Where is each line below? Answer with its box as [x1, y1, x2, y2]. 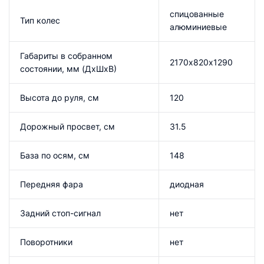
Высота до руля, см [20, 92, 99, 103]
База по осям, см [20, 150, 90, 160]
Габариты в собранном [20, 50, 113, 61]
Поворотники [20, 236, 72, 247]
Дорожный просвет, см [20, 121, 115, 131]
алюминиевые [170, 21, 227, 32]
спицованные [170, 8, 224, 19]
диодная [170, 179, 204, 189]
